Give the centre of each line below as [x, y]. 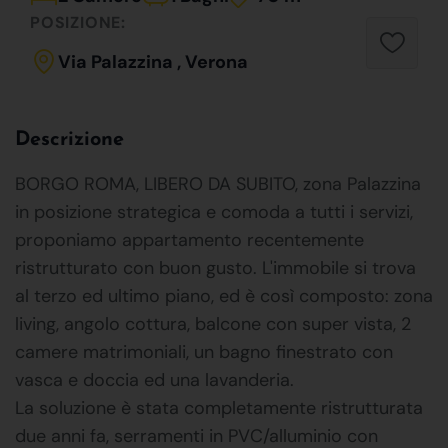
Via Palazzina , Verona [153, 61]
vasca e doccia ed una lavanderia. [154, 379]
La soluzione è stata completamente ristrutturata [219, 407]
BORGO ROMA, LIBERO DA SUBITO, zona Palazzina [218, 183]
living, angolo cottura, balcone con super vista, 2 [213, 323]
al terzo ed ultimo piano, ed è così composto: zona [224, 295]
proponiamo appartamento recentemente [189, 239]
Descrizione [69, 139]
